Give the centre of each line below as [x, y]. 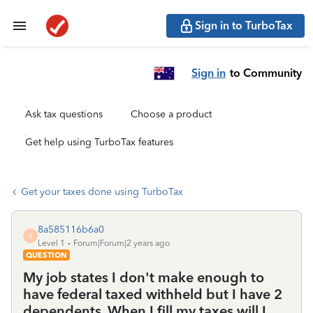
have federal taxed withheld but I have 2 [153, 294]
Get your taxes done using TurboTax [102, 192]
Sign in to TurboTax [244, 26]
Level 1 [51, 243]
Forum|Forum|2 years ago [122, 243]
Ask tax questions [64, 114]
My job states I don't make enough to [144, 277]
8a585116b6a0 [71, 230]
